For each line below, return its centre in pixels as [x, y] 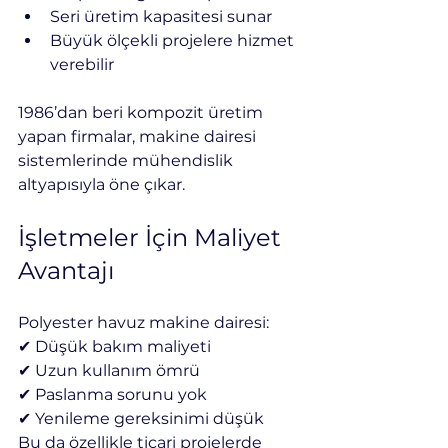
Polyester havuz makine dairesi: [143, 322]
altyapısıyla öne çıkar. [101, 184]
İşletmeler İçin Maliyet [152, 237]
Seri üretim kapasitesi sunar [161, 16]
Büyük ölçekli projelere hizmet [174, 40]
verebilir [82, 64]
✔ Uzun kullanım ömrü [109, 370]
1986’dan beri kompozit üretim [142, 112]
